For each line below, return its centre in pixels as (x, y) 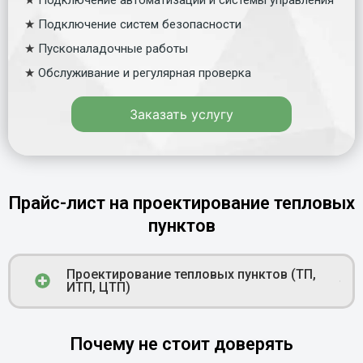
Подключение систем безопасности (140, 25)
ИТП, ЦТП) (98, 288)
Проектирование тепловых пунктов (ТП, (191, 275)
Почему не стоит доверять (181, 344)
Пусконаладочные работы (113, 49)
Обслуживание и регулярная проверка (145, 73)
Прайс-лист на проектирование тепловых (181, 203)
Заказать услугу (181, 115)
